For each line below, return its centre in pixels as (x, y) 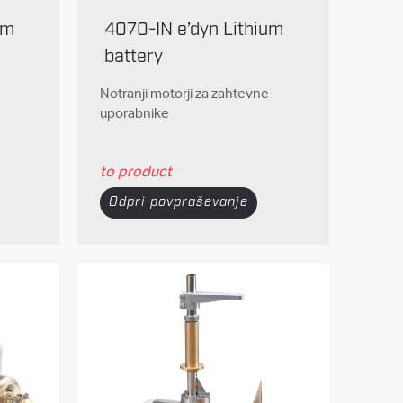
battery (133, 56)
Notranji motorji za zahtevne (184, 93)
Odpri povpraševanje (178, 202)
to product (135, 170)
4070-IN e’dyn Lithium (193, 29)
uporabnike (134, 112)
